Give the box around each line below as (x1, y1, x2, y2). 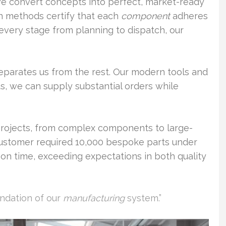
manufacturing (63, 193, 125, 203)
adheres (170, 11, 208, 21)
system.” (125, 193, 161, 203)
